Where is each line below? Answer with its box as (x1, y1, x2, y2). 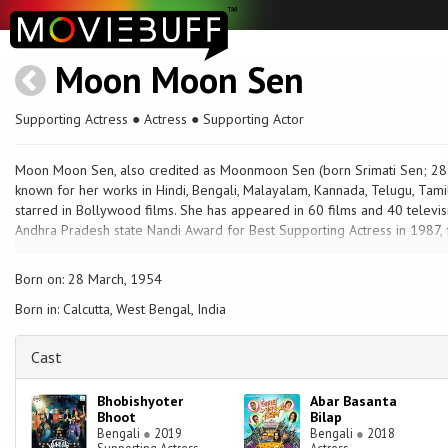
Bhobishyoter (97, 392, 184, 411)
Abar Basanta (310, 392, 398, 411)
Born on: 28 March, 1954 (15, 270, 162, 289)
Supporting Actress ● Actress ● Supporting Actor (15, 110, 304, 128)
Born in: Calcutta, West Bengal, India (15, 300, 226, 319)
